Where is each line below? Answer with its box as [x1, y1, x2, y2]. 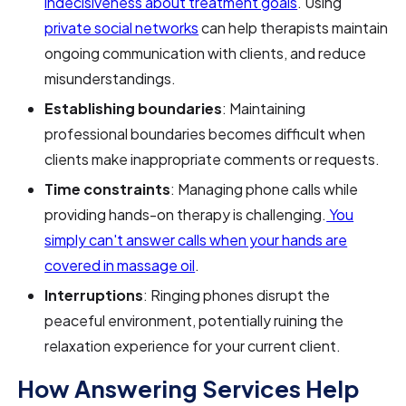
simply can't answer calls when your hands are [44, 230, 348, 250]
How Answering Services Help [17, 373, 360, 404]
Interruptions [44, 285, 144, 305]
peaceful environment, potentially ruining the [44, 311, 344, 331]
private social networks [44, 18, 199, 38]
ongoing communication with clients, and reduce [44, 43, 367, 63]
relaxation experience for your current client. [44, 336, 342, 356]
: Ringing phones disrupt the [143, 285, 331, 305]
